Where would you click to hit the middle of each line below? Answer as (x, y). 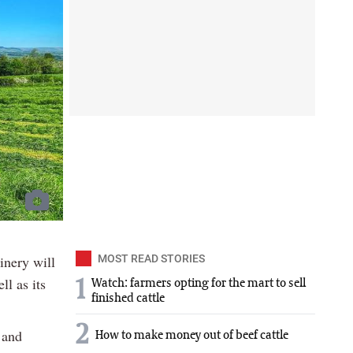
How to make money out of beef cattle (192, 336)
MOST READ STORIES (151, 258)
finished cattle (128, 298)
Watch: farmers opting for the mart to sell (199, 283)
